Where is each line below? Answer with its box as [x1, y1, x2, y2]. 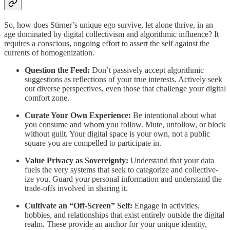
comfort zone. [25, 93, 69, 103]
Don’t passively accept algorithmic [90, 66, 204, 75]
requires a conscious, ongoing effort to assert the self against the [4, 39, 209, 48]
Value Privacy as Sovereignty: [25, 156, 128, 165]
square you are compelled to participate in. [25, 139, 161, 148]
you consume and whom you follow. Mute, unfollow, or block [25, 120, 226, 129]
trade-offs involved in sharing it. [25, 184, 128, 193]
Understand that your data [128, 156, 214, 165]
